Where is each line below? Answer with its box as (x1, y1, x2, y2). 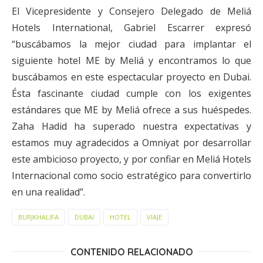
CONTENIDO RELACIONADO (70, 246, 193, 258)
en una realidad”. (12, 186, 85, 199)
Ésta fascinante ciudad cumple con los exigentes (12, 87, 251, 100)
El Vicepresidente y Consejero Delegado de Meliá (12, 5, 251, 18)
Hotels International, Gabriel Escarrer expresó (12, 21, 251, 35)
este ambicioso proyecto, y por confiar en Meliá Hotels (12, 153, 251, 166)
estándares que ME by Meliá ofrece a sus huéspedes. (12, 103, 251, 117)
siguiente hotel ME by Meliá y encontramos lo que (12, 54, 251, 68)
